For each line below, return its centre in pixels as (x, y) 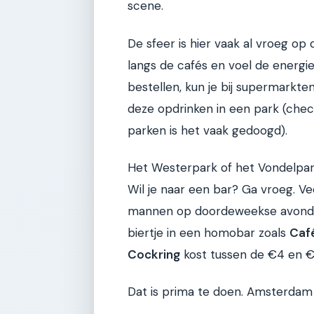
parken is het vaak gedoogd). (207, 130)
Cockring (154, 254)
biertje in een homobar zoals (209, 232)
